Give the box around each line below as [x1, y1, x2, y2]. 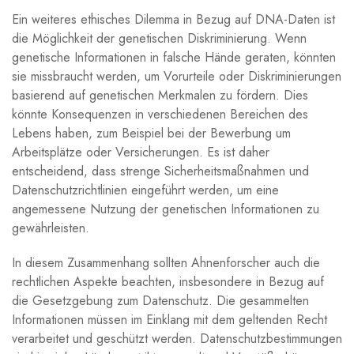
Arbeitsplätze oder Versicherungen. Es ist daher [12, 142, 269, 161]
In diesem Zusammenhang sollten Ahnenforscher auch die [12, 253, 320, 272]
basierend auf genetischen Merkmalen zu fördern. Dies [12, 85, 308, 104]
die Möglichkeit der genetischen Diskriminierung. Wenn [12, 28, 307, 47]
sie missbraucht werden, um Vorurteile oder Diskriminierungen [12, 66, 341, 85]
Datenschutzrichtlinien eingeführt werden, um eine [12, 180, 279, 199]
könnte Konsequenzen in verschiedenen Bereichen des [12, 104, 308, 123]
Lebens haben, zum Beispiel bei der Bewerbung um [12, 123, 291, 142]
